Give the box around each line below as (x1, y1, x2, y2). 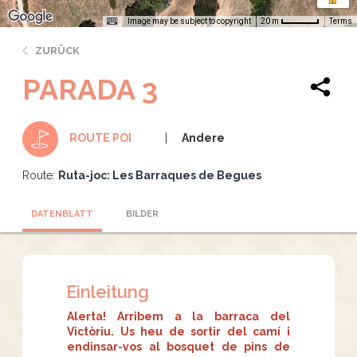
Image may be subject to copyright (127, 16, 251, 25)
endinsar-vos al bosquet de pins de (67, 339, 290, 353)
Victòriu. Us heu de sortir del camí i (67, 324, 290, 338)
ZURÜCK (35, 44, 80, 57)
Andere (182, 131, 225, 144)
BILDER (125, 208, 159, 219)
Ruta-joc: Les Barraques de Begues (58, 168, 261, 182)
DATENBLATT (31, 208, 93, 219)
